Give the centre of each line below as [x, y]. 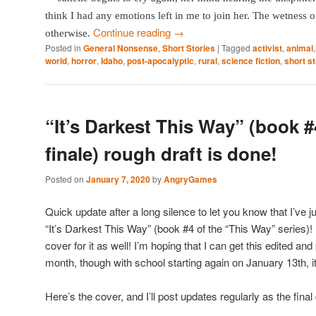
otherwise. [69, 33]
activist [267, 48]
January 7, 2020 [118, 180]
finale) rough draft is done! [161, 154]
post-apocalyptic [160, 60]
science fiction [251, 60]
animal [300, 48]
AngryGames [190, 180]
